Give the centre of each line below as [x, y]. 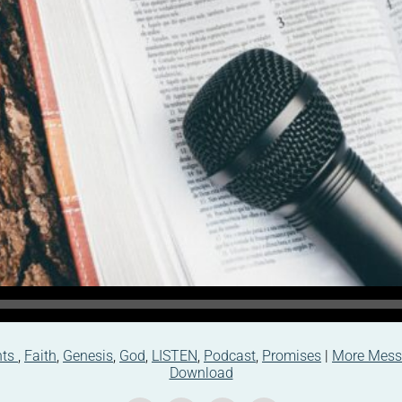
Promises [292, 355]
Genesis [88, 355]
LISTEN [175, 355]
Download [201, 372]
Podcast [230, 355]
